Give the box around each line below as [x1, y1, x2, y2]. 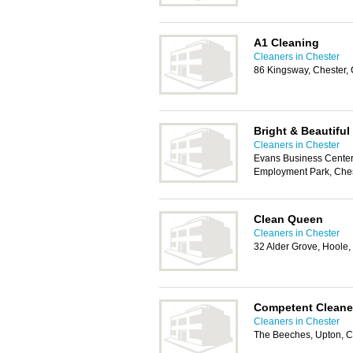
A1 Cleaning [254, 36, 319, 49]
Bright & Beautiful [254, 124, 350, 137]
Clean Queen [254, 213, 323, 225]
